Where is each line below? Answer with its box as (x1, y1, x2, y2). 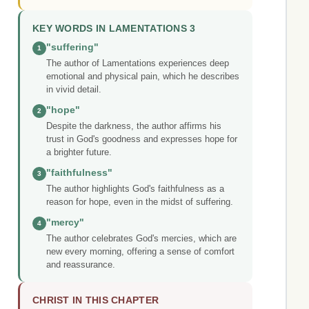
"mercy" (46, 217, 84, 228)
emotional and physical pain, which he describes (46, 71, 239, 82)
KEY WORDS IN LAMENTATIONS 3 (32, 23, 196, 34)
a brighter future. (46, 147, 112, 158)
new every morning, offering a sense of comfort (46, 246, 235, 257)
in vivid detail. (46, 84, 101, 95)
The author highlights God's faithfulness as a (46, 183, 224, 195)
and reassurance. (46, 259, 115, 270)
